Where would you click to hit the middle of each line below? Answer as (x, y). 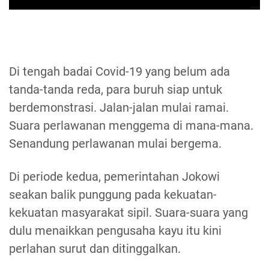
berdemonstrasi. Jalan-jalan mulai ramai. (119, 108)
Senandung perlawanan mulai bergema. (115, 144)
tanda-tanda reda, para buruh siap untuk (116, 90)
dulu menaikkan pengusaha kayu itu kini (115, 231)
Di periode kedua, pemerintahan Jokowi (114, 177)
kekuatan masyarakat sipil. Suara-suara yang (128, 213)
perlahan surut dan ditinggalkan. (96, 249)
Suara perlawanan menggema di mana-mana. (131, 126)
